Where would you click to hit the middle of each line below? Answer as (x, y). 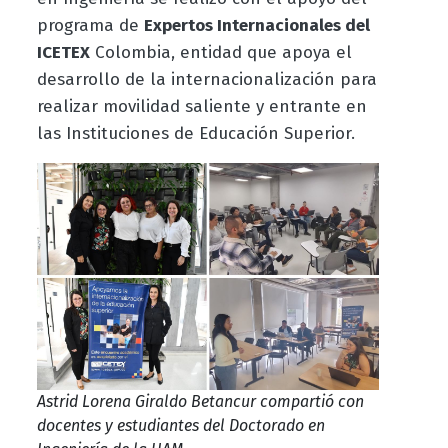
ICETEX (63, 53)
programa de (90, 26)
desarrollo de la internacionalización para (206, 80)
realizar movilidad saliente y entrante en (201, 107)
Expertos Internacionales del (256, 26)
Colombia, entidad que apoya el (220, 53)
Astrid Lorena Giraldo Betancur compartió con (200, 402)
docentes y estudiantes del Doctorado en (180, 426)
